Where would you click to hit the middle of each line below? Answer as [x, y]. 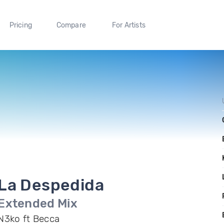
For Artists [128, 25]
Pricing [20, 25]
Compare [71, 25]
